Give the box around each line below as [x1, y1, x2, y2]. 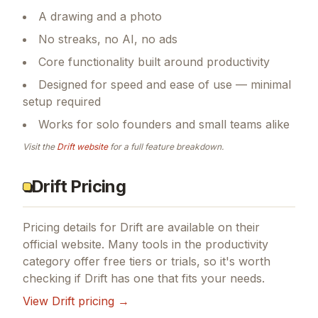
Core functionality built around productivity [38, 54, 270, 69]
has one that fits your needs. [107, 270, 265, 285]
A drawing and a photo [38, 9, 162, 23]
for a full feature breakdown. [108, 141, 224, 152]
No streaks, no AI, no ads [38, 31, 177, 46]
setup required [23, 94, 101, 109]
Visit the [23, 141, 57, 152]
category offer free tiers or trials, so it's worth [23, 253, 270, 268]
